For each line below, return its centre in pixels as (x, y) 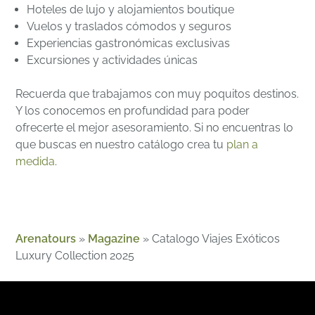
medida (36, 161)
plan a (243, 144)
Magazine (114, 239)
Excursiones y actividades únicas (112, 60)
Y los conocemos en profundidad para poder (133, 111)
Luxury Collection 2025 (75, 256)
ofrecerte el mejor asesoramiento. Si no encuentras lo (155, 128)
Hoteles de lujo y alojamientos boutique (131, 9)
